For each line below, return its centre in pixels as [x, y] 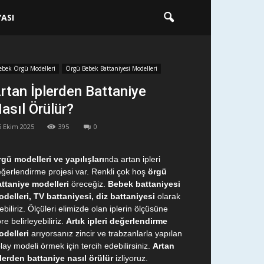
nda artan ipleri [132, 159]
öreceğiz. [88, 184]
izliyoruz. [131, 258]
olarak [168, 196]
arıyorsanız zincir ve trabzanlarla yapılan [105, 233]
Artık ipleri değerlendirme [117, 221]
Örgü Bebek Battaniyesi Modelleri [111, 68]
